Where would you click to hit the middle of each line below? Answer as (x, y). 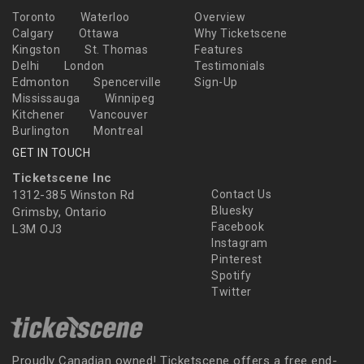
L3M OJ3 (37, 229)
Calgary (33, 33)
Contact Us (240, 194)
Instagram (238, 243)
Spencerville (127, 82)
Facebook (236, 226)
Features (219, 49)
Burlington (41, 130)
